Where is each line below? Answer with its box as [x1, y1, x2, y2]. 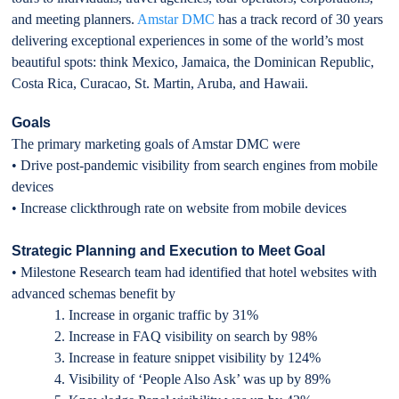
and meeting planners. [12, 11, 138, 27]
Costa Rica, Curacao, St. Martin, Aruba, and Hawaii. [12, 75, 309, 91]
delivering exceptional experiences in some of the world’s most [12, 32, 364, 48]
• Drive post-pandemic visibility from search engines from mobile [12, 157, 379, 173]
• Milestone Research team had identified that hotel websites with [12, 264, 378, 280]
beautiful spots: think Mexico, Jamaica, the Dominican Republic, [12, 53, 375, 69]
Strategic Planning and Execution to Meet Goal [12, 242, 326, 258]
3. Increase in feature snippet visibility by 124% [12, 349, 322, 365]
